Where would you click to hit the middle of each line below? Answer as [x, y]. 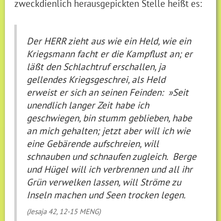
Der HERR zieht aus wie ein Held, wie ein [109, 40]
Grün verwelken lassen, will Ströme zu [104, 182]
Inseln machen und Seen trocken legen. [109, 194]
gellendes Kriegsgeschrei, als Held [96, 79]
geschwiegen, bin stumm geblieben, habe [110, 117]
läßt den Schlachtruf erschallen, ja [96, 66]
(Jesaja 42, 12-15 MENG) [64, 211]
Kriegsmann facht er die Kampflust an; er [110, 53]
